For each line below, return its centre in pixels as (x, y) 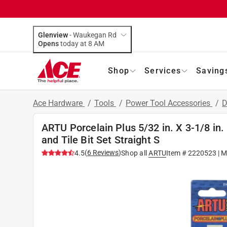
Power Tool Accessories (169, 103)
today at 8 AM (99, 43)
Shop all (134, 153)
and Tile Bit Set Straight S (101, 140)
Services (163, 70)
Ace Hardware (59, 103)
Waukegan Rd (95, 35)
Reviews (105, 152)
